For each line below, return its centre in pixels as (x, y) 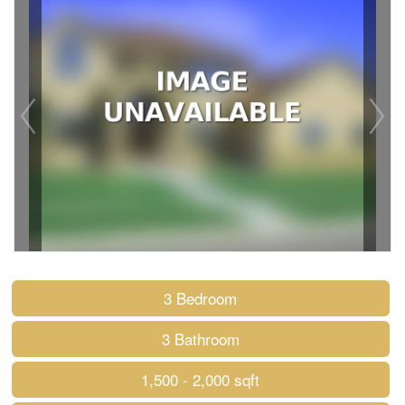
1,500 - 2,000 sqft (200, 379)
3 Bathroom (200, 339)
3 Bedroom (200, 298)
